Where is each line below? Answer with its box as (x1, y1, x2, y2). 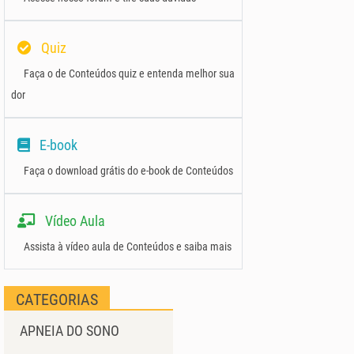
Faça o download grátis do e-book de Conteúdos (24, 164, 233, 178)
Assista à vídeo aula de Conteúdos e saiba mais (24, 240, 232, 254)
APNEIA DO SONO (20, 322, 119, 339)
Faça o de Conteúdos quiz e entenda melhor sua (24, 67, 235, 81)
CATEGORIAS (16, 290, 98, 309)
